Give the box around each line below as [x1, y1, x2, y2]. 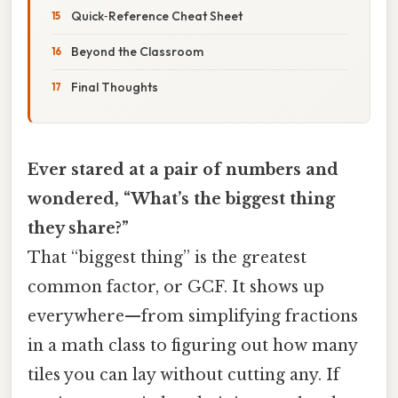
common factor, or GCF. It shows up [28, 276, 324, 297]
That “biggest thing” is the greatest [28, 247, 306, 267]
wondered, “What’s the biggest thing [28, 188, 335, 209]
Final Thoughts [71, 78, 158, 95]
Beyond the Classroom [71, 43, 203, 60]
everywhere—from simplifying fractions [28, 306, 358, 326]
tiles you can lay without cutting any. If [28, 364, 339, 385]
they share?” [28, 218, 129, 238]
